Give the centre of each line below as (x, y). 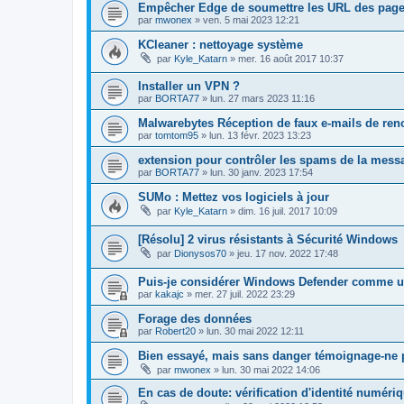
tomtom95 (177, 136)
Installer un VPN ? (189, 87)
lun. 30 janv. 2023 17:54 (262, 173)
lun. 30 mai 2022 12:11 (255, 331)
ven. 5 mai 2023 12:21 (251, 19)
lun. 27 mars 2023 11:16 (262, 99)
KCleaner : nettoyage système (220, 44)
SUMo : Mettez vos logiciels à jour (234, 197)
